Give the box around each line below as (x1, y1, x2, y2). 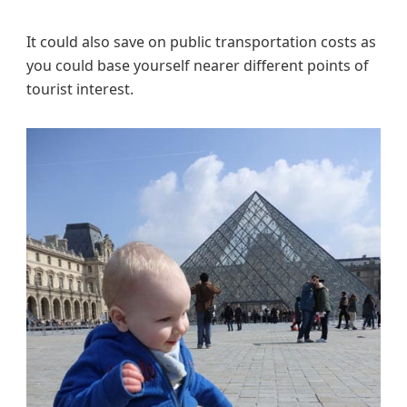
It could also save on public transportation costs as (26, 32, 376, 53)
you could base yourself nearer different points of (26, 55, 369, 76)
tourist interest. (26, 79, 134, 100)
